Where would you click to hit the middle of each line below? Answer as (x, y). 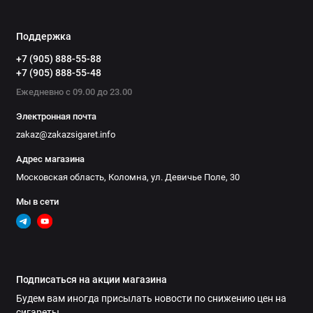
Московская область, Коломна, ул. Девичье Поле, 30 (128, 177)
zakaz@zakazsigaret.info (65, 134)
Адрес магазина (50, 159)
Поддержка (43, 37)
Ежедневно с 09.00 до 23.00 (74, 92)
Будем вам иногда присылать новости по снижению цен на (151, 298)
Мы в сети (37, 201)
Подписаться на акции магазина (91, 279)
